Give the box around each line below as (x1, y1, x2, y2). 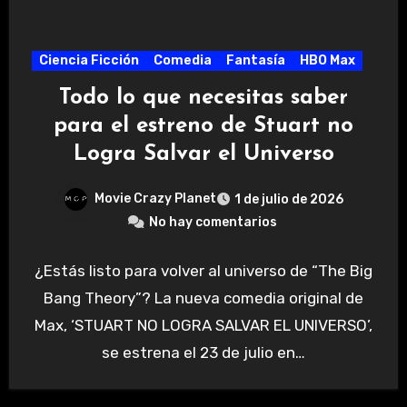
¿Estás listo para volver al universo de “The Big (35, 262, 372, 281)
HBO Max (299, 53, 355, 69)
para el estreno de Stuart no (54, 115, 353, 138)
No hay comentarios (148, 214, 277, 231)
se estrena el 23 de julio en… (102, 343, 305, 362)
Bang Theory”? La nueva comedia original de (44, 289, 363, 308)
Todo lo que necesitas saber (59, 87, 348, 110)
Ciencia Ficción (38, 53, 139, 69)
